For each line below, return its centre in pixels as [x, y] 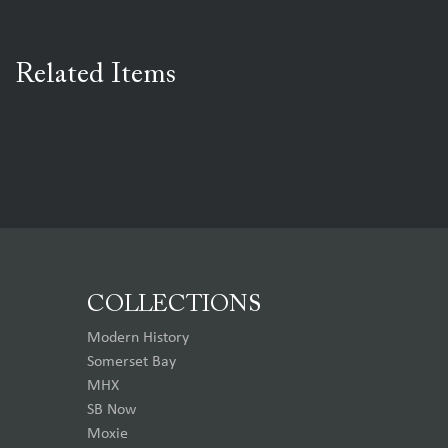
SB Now [111, 409]
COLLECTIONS [174, 305]
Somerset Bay [131, 361]
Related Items [95, 75]
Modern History [138, 337]
